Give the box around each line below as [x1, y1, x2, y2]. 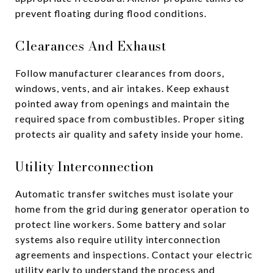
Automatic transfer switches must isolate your [15, 187, 234, 199]
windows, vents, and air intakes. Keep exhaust [15, 82, 230, 94]
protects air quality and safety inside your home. [15, 127, 243, 140]
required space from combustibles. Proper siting [15, 112, 245, 124]
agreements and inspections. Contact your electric [15, 248, 253, 260]
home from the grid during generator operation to [15, 202, 250, 214]
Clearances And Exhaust [15, 35, 166, 55]
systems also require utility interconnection [15, 233, 221, 245]
